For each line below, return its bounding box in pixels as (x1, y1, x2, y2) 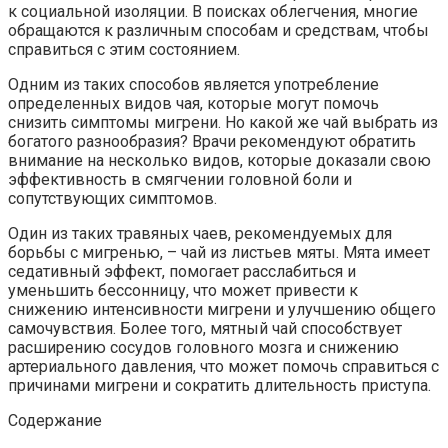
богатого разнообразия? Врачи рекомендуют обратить (8, 131, 416, 151)
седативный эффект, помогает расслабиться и (8, 261, 356, 281)
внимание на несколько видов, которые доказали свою (8, 150, 431, 170)
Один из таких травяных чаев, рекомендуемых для (8, 223, 392, 243)
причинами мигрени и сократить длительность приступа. (8, 375, 431, 395)
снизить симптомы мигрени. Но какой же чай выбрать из (8, 112, 438, 132)
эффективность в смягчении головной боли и (8, 169, 352, 189)
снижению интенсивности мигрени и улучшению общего (8, 299, 436, 319)
